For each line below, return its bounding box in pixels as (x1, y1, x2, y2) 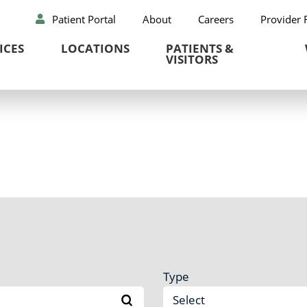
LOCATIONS (60, 40, 130, 57)
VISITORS (166, 51, 219, 68)
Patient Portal (51, 12, 116, 27)
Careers (197, 12, 234, 27)
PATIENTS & (166, 40, 234, 57)
